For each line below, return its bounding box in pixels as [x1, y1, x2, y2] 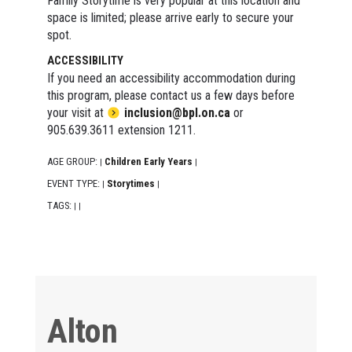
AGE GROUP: [46, 155, 100, 167]
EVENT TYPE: [46, 177, 102, 189]
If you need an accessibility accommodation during [46, 70, 295, 86]
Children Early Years [104, 155, 192, 167]
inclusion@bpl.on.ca [123, 104, 230, 120]
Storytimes [106, 177, 155, 189]
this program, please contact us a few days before [46, 87, 295, 103]
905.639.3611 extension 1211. [46, 122, 196, 137]
